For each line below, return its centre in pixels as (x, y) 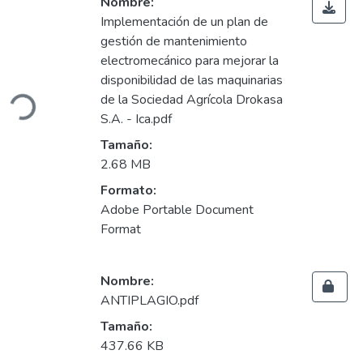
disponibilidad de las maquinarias (192, 81)
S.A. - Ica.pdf (136, 120)
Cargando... (43, 101)
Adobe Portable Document (177, 210)
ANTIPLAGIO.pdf (149, 301)
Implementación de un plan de (184, 22)
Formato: (128, 191)
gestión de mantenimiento (174, 42)
